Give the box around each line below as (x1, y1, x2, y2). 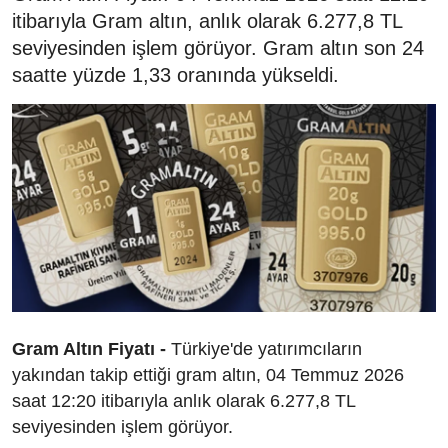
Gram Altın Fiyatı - (12, 338, 166, 359)
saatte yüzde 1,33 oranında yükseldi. (12, 64, 339, 87)
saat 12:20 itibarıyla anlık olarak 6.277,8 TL (12, 390, 355, 411)
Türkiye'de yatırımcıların (166, 338, 362, 359)
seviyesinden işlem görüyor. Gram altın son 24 (12, 37, 424, 60)
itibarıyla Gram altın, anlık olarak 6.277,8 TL (12, 10, 402, 33)
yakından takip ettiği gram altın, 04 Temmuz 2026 (12, 364, 404, 385)
